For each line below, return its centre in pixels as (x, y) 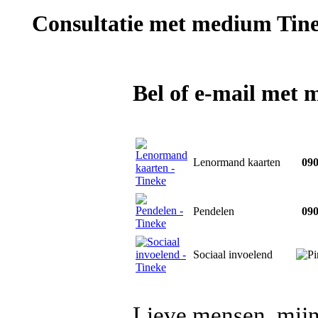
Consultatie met (109, 24)
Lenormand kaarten (237, 162)
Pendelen (214, 211)
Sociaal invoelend (233, 254)
